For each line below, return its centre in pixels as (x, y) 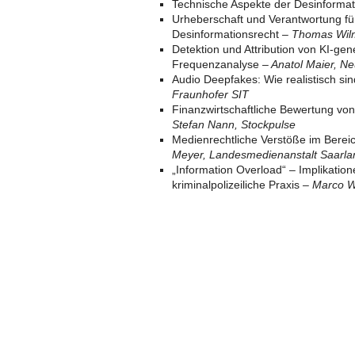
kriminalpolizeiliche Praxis (237, 185)
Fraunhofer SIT (210, 94)
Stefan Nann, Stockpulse (234, 124)
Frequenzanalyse (217, 64)
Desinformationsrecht (227, 34)
